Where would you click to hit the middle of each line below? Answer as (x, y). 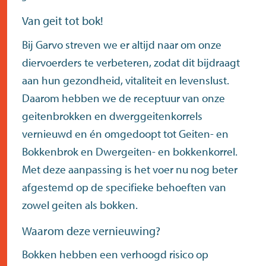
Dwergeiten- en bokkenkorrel (165, 151)
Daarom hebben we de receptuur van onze (123, 98)
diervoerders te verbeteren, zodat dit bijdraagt (131, 62)
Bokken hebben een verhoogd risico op (115, 254)
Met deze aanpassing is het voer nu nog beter (130, 169)
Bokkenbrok (50, 151)
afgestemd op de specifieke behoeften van (124, 187)
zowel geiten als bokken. (80, 205)
